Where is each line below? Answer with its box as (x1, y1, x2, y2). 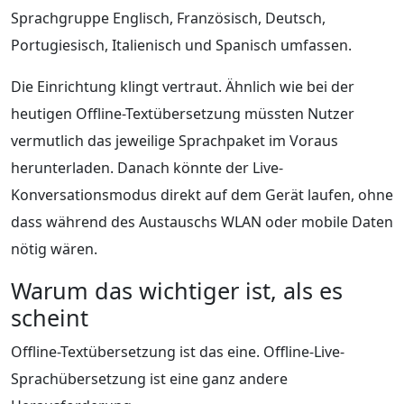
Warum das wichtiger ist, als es (11, 274, 343, 306)
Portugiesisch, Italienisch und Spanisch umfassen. (11, 34, 352, 55)
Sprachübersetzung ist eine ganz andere (11, 368, 288, 389)
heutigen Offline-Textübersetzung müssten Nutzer (11, 103, 354, 124)
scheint (11, 301, 88, 333)
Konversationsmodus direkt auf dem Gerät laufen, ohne (11, 184, 393, 205)
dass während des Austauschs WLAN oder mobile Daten (11, 211, 393, 232)
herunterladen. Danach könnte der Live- (11, 157, 283, 178)
